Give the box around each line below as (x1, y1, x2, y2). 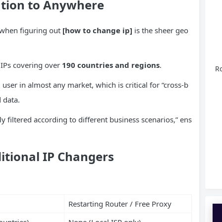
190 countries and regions (62, 59, 160, 70)
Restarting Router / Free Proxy (68, 198, 171, 209)
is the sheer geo (132, 25, 188, 35)
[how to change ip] (62, 25, 132, 35)
